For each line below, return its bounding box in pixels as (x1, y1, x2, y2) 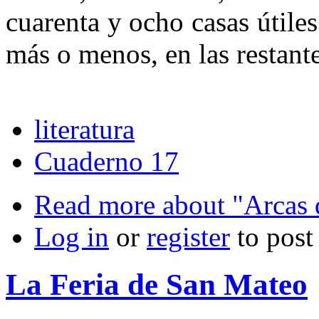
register (147, 221, 230, 252)
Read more (34, 189, 155, 220)
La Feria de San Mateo (6, 267, 308, 301)
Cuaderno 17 (34, 145, 179, 177)
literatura (34, 113, 135, 145)
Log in (34, 221, 109, 252)
